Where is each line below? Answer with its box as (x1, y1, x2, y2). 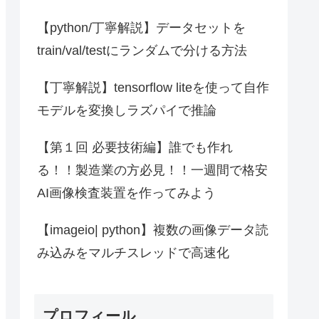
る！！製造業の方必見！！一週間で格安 (37, 162, 268, 177)
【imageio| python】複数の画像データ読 (37, 222, 268, 237)
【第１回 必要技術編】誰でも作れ (37, 140, 233, 155)
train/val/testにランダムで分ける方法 (37, 43, 247, 58)
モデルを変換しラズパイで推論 (37, 103, 216, 117)
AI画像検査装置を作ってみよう (37, 185, 216, 200)
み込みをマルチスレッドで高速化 (37, 245, 229, 260)
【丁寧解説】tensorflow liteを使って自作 (37, 80, 269, 95)
